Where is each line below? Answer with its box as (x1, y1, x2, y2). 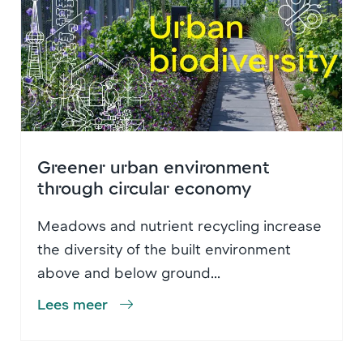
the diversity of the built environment (37, 239, 291, 258)
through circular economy (37, 176, 251, 198)
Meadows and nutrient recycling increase (37, 216, 322, 234)
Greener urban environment (37, 155, 270, 177)
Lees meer (37, 294, 108, 313)
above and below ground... (37, 263, 220, 281)
